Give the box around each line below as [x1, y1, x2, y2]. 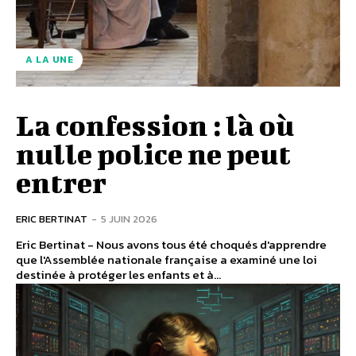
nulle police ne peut [16, 137, 291, 171]
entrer [16, 165, 106, 199]
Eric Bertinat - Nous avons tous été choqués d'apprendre [16, 235, 327, 254]
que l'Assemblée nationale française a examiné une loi [16, 250, 317, 269]
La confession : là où [16, 108, 294, 142]
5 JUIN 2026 [101, 211, 157, 227]
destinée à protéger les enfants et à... [16, 265, 221, 284]
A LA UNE [25, 52, 73, 68]
